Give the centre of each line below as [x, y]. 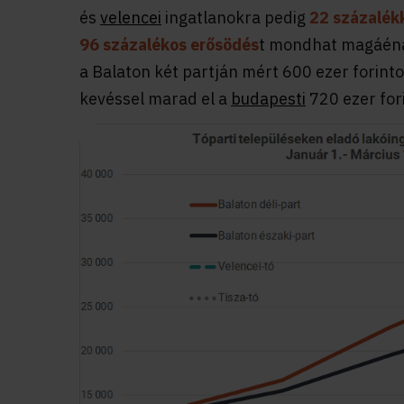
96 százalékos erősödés [169, 45]
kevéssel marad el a [155, 99]
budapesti [268, 99]
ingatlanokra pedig [235, 18]
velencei [131, 18]
